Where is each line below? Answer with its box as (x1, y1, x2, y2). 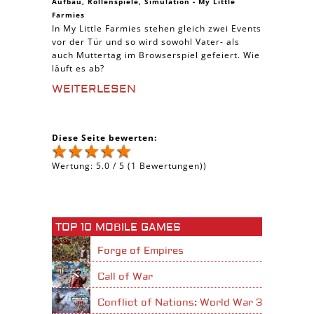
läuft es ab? (52, 62, 104, 74)
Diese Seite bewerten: (52, 132, 157, 144)
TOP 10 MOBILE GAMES (55, 221, 181, 234)
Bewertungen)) (137, 160, 207, 172)
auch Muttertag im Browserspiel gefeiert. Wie (52, 49, 260, 61)
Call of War (97, 271, 153, 283)
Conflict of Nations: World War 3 (97, 296, 262, 309)
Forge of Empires (97, 245, 184, 257)
